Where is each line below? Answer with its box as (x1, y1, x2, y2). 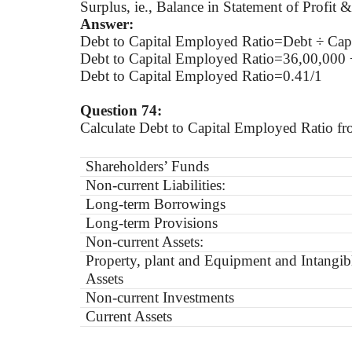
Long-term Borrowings (86, 196, 226, 212)
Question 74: (80, 102, 162, 119)
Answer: (80, 16, 134, 32)
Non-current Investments (86, 289, 235, 306)
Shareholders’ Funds (86, 158, 210, 174)
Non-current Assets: (86, 233, 204, 250)
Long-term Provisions (86, 214, 218, 231)
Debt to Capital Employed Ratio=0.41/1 (80, 68, 322, 84)
